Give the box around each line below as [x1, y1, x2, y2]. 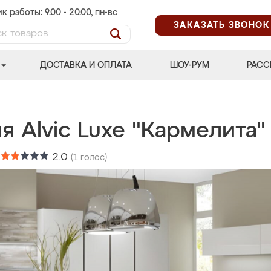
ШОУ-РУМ [169, 61, 209, 70]
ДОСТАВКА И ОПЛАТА [40, 61, 132, 70]
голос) [78, 154, 107, 162]
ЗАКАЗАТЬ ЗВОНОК [174, 21, 270, 30]
